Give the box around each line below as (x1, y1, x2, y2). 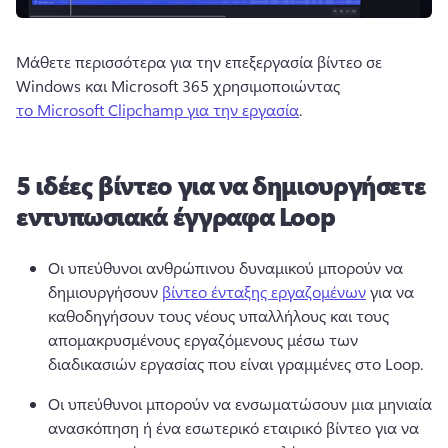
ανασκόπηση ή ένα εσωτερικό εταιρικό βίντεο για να (48, 416, 419, 438)
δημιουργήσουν (48, 280, 162, 302)
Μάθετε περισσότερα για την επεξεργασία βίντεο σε (16, 50, 382, 72)
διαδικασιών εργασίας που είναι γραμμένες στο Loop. (48, 352, 427, 374)
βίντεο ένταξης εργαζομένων (162, 280, 366, 302)
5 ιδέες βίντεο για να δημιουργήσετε (16, 168, 426, 201)
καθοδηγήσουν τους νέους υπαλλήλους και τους (48, 304, 389, 326)
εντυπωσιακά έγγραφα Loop (16, 199, 335, 232)
